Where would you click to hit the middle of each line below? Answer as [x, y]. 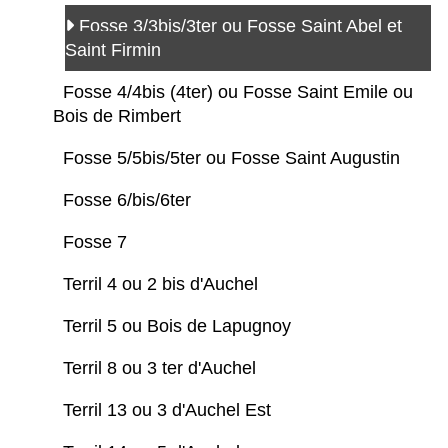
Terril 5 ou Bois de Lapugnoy [179, 325]
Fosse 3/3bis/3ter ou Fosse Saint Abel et [240, 25]
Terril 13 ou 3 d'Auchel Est [169, 409]
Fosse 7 [97, 241]
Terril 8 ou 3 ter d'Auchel [162, 367]
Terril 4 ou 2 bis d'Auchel [163, 283]
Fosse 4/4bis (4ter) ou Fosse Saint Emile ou [238, 91]
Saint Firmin [115, 49]
